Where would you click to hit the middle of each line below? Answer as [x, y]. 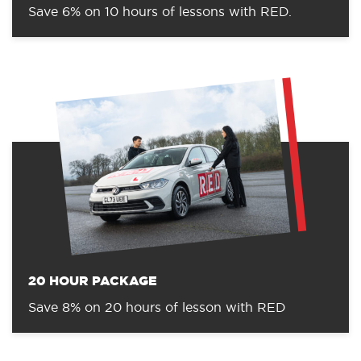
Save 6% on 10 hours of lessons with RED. [160, 12]
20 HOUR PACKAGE [93, 282]
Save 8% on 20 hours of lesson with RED [157, 308]
